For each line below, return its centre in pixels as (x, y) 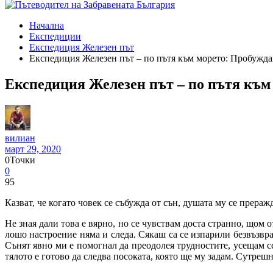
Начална (47, 25)
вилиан (20, 138)
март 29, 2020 (33, 149)
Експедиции (55, 36)
